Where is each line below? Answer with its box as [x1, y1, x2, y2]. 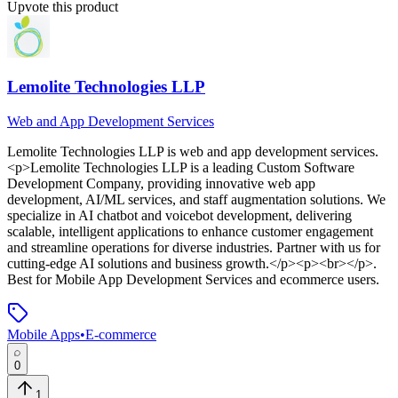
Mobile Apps [7, 326, 80, 342]
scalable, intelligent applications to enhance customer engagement [7, 223, 373, 239]
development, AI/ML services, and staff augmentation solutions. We [7, 191, 386, 207]
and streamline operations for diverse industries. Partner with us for [7, 239, 380, 255]
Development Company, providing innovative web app [7, 175, 315, 191]
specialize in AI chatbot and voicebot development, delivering [7, 207, 352, 223]
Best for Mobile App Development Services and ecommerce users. [7, 271, 379, 287]
